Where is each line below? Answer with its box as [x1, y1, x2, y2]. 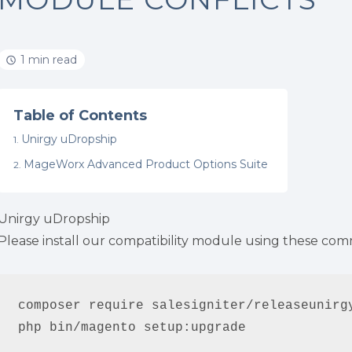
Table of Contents [13, 107, 147, 124]
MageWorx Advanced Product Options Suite [24, 157, 268, 171]
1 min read [20, 53, 77, 67]
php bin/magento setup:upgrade [17, 320, 246, 335]
